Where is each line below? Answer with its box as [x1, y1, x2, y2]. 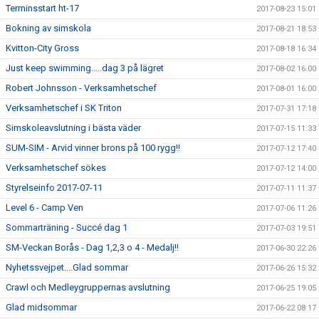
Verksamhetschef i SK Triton [6, 102, 122, 113]
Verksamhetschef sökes [6, 162, 106, 173]
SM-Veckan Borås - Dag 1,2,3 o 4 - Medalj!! [6, 241, 179, 253]
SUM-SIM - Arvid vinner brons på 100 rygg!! [6, 142, 180, 153]
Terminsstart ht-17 [6, 2, 79, 14]
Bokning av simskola [6, 22, 91, 33]
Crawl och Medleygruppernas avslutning [6, 281, 170, 293]
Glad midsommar [6, 301, 77, 313]
